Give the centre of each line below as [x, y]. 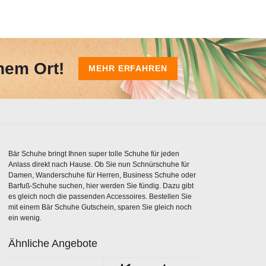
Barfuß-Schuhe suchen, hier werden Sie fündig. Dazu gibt [101, 186]
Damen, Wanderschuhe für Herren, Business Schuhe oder [102, 175]
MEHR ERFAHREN [128, 68]
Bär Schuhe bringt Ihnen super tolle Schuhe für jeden [94, 154]
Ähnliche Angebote [53, 243]
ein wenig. [25, 218]
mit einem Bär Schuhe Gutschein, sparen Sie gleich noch [100, 207]
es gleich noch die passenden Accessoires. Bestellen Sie [100, 197]
